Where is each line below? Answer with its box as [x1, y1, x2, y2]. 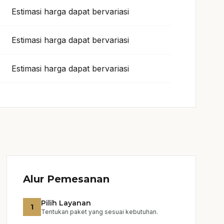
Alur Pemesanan [23, 173, 110, 185]
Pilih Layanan [41, 198, 91, 207]
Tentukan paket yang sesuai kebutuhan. [41, 208, 158, 215]
